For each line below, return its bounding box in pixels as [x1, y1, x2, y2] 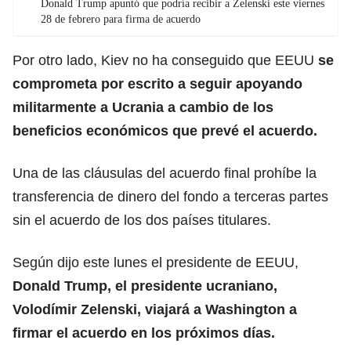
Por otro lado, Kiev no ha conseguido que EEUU [13, 52, 318, 68]
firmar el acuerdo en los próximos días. [13, 324, 275, 341]
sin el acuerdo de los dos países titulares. [13, 212, 271, 228]
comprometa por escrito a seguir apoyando [13, 75, 302, 92]
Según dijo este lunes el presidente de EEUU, [13, 254, 299, 270]
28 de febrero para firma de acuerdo [41, 13, 201, 25]
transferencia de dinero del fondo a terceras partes [13, 188, 328, 204]
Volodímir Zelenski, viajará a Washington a [13, 301, 297, 317]
